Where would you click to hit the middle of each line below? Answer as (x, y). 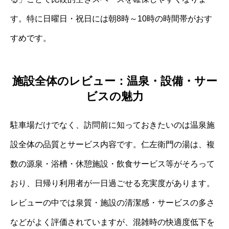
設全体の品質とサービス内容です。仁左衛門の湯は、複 (112, 145)
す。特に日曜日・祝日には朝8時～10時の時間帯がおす (111, 18)
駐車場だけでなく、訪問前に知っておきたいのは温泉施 (112, 125)
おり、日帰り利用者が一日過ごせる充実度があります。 (112, 184)
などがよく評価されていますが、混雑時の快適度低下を (112, 222)
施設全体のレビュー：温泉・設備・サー (114, 81)
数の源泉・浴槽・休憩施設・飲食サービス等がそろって (112, 164)
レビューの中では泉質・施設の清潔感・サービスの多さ (112, 203)
